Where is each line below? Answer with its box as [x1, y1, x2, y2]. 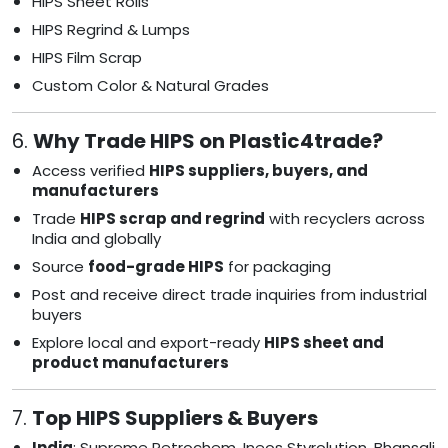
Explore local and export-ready [32, 332, 264, 354]
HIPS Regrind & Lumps [32, 19, 190, 41]
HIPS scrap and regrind [80, 208, 265, 230]
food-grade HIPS [88, 256, 224, 278]
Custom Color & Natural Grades [32, 75, 269, 97]
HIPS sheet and [264, 332, 384, 354]
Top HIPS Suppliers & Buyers [32, 404, 318, 433]
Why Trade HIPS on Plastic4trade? [33, 127, 383, 156]
